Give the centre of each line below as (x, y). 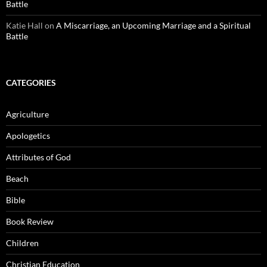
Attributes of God (38, 157)
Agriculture (27, 114)
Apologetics (28, 136)
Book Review (30, 222)
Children (22, 243)
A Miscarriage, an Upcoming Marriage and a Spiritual (153, 26)
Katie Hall (24, 26)
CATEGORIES (31, 83)
